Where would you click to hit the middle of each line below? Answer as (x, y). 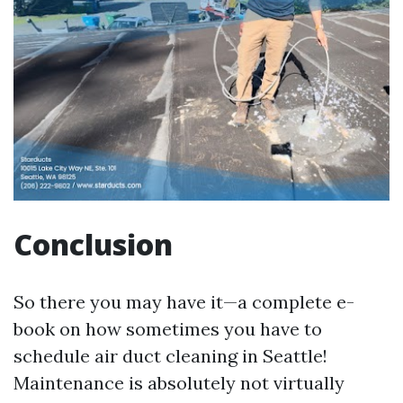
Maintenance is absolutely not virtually (179, 383)
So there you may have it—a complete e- (184, 302)
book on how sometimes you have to (168, 329)
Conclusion (93, 244)
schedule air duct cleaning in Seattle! (170, 356)
